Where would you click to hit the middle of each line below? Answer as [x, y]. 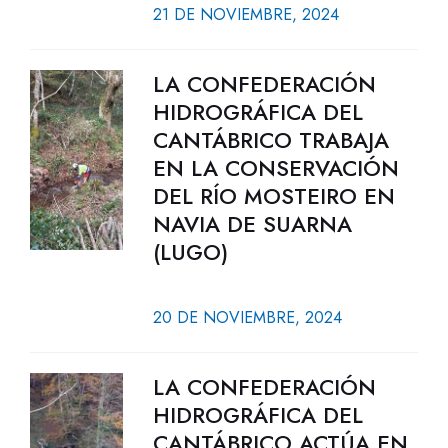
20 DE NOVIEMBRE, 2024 [247, 317]
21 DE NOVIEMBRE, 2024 [245, 14]
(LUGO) [190, 252]
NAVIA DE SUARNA [252, 224]
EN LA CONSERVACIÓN [275, 168]
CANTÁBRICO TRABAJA [270, 140]
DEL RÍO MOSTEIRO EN [273, 196]
